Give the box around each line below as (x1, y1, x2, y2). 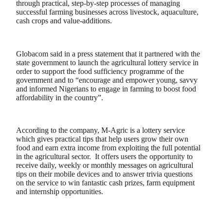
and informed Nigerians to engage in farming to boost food (16, 84, 196, 93)
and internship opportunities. (16, 187, 103, 196)
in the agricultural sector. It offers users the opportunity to (16, 152, 193, 161)
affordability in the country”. (16, 93, 105, 102)
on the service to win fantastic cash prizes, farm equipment (16, 179, 195, 187)
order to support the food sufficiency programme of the (16, 67, 184, 75)
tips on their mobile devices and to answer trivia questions (16, 170, 193, 179)
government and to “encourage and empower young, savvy (16, 75, 198, 84)
